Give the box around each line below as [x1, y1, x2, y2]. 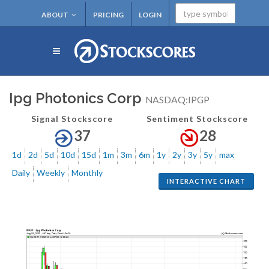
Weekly [37, 167, 65, 178]
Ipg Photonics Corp [9, 89, 145, 107]
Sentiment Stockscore [147, 113, 248, 124]
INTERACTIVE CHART [167, 177, 246, 185]
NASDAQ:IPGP [145, 94, 210, 105]
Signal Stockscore [31, 113, 113, 124]
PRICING [92, 10, 124, 19]
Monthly [71, 167, 103, 178]
